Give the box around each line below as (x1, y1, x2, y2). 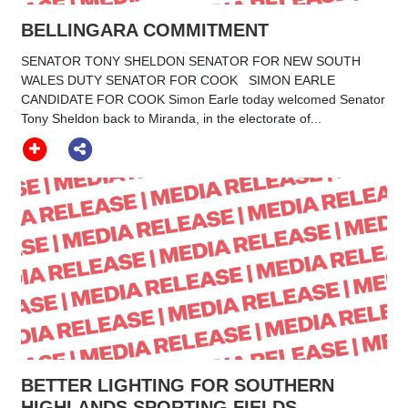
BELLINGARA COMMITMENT (21, 19, 269, 40)
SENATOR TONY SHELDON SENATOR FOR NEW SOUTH (21, 53, 361, 68)
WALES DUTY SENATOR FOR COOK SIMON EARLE (21, 72, 335, 87)
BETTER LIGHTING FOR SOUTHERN (21, 375, 334, 396)
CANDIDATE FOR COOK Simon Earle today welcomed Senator (21, 91, 385, 107)
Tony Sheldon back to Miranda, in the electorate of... (21, 110, 321, 126)
